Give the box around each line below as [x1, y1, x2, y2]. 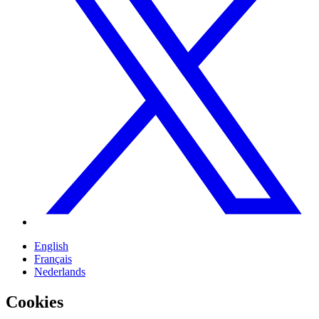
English [34, 240, 68, 253]
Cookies [6, 293, 63, 312]
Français [34, 253, 72, 266]
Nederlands [34, 266, 85, 278]
